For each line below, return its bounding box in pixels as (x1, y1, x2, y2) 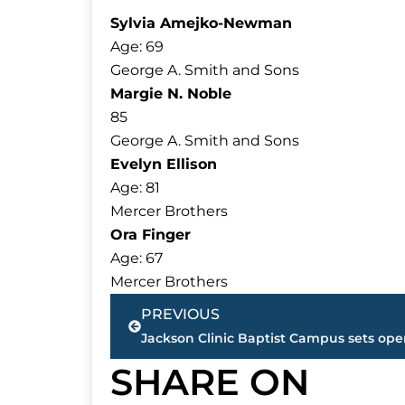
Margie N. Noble (110, 84, 231, 102)
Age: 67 (110, 249, 163, 267)
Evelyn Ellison (110, 155, 217, 173)
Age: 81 (110, 178, 160, 196)
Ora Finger (110, 225, 191, 243)
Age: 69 (110, 37, 164, 55)
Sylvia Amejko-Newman (110, 14, 292, 32)
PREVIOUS (141, 305, 220, 323)
